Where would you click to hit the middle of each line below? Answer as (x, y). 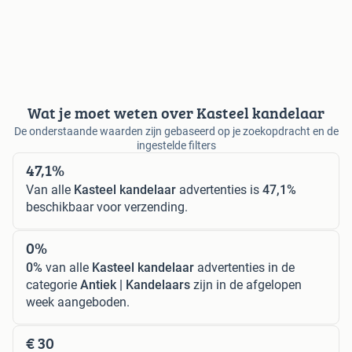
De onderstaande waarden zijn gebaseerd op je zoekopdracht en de (176, 131)
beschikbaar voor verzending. (107, 207)
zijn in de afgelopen (246, 284)
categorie (53, 284)
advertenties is (219, 189)
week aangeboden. (78, 302)
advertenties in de (244, 267)
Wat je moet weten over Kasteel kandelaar (176, 112)
